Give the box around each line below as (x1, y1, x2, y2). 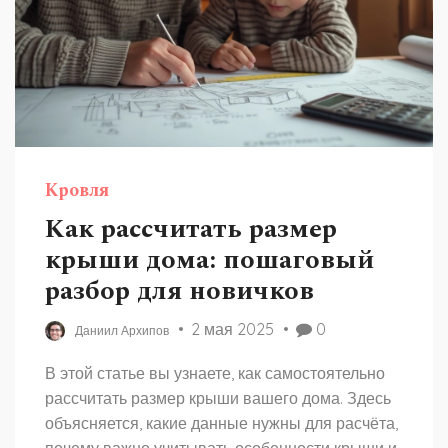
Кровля (45, 177, 109, 204)
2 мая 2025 (191, 319, 274, 339)
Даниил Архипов (75, 323, 169, 338)
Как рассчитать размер (45, 209, 337, 249)
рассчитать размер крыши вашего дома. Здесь (45, 388, 391, 408)
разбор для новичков (45, 271, 314, 311)
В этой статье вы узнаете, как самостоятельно (45, 363, 385, 383)
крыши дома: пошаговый (45, 240, 374, 280)
